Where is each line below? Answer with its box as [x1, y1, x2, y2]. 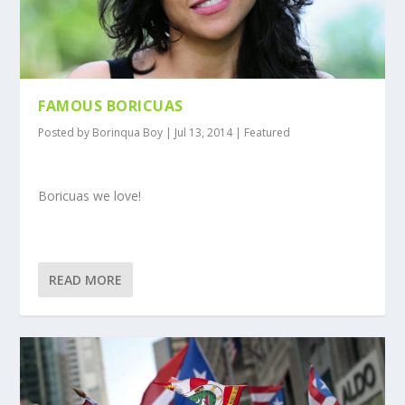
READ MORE [49, 271, 123, 289]
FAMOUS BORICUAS [38, 96, 184, 117]
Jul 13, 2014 [174, 125, 233, 141]
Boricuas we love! [38, 186, 142, 204]
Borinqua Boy [92, 125, 164, 141]
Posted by [38, 125, 93, 141]
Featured [244, 125, 291, 141]
